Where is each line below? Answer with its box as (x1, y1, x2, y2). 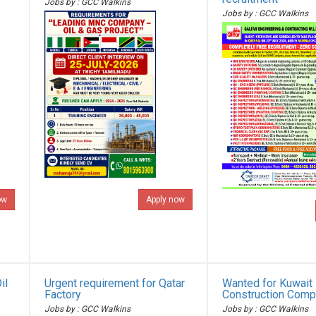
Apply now (145, 195, 185, 205)
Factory (44, 288, 82, 301)
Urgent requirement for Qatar (44, 276, 186, 290)
